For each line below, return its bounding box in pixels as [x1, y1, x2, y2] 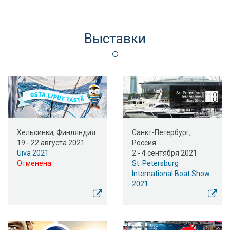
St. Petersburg [132, 159, 179, 168]
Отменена [17, 159, 51, 168]
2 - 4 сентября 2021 [132, 149, 197, 158]
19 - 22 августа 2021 [17, 139, 85, 147]
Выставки [84, 31, 146, 47]
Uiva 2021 [17, 149, 49, 158]
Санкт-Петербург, [132, 128, 191, 137]
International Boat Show [132, 169, 210, 178]
